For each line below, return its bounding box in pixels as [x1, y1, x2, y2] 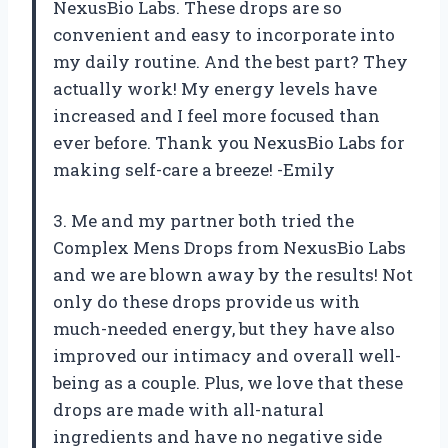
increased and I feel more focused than [53, 104, 380, 128]
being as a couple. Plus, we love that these [53, 371, 403, 395]
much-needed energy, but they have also [53, 317, 395, 341]
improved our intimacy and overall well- [53, 344, 401, 368]
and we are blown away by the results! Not [53, 263, 413, 287]
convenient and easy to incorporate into [53, 23, 395, 47]
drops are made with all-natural [53, 398, 324, 422]
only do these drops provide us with [53, 290, 360, 314]
